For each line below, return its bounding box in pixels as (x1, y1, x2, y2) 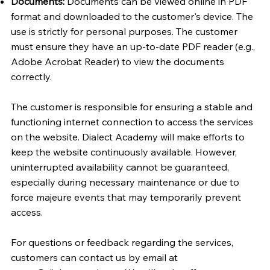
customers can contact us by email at (10, 251, 178, 263)
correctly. (10, 70, 52, 83)
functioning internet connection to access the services (10, 115, 253, 128)
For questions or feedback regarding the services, (10, 236, 233, 248)
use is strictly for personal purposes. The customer (10, 25, 237, 37)
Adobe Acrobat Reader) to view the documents (10, 55, 224, 67)
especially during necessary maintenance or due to (10, 175, 239, 188)
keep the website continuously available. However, (10, 145, 237, 158)
